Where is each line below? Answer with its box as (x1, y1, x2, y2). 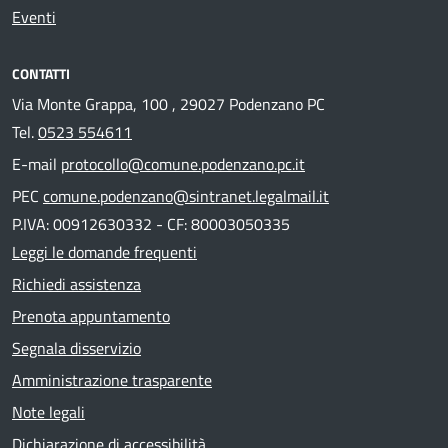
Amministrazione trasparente (12, 368, 212, 392)
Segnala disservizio (12, 336, 141, 360)
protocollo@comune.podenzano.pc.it (61, 152, 305, 176)
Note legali (12, 400, 85, 424)
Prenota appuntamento (12, 304, 170, 328)
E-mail (12, 152, 61, 176)
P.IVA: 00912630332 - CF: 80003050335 (12, 212, 290, 236)
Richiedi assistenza (12, 272, 141, 296)
